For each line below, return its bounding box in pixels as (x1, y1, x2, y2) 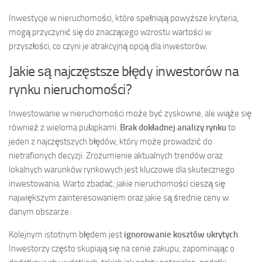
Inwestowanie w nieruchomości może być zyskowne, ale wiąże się (9, 108, 251, 119)
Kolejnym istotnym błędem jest (9, 229, 124, 240)
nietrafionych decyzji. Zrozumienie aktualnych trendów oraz (9, 150, 223, 161)
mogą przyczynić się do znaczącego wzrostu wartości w (9, 26, 211, 37)
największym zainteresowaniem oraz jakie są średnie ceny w (9, 192, 229, 203)
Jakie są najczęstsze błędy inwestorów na (9, 62, 239, 80)
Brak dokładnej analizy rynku (120, 122, 226, 133)
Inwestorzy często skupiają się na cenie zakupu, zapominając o (9, 243, 235, 254)
